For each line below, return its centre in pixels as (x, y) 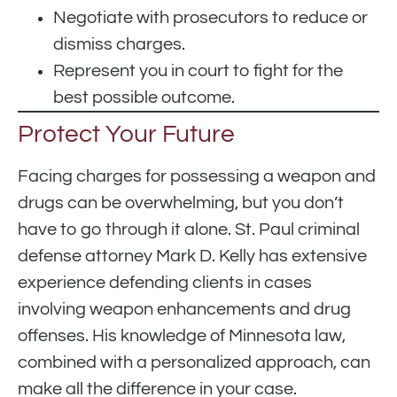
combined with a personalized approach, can (194, 363)
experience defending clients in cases (165, 283)
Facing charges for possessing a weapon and (197, 177)
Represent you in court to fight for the (198, 71)
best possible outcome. (144, 98)
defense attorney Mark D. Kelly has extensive (192, 257)
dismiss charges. (119, 45)
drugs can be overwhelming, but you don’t (181, 203)
